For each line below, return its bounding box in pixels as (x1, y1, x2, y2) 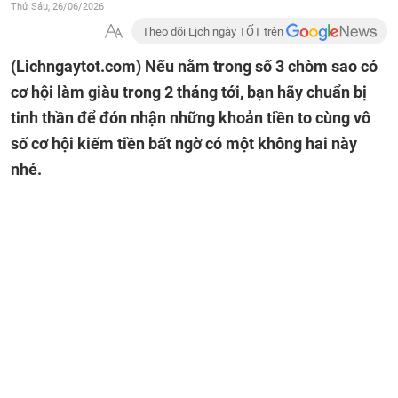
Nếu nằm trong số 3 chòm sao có (145, 57, 378, 76)
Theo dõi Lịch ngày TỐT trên (142, 25, 287, 38)
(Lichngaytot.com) (11, 57, 145, 76)
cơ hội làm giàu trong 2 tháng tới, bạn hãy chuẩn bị (11, 83, 367, 101)
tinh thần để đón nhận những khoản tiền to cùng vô (11, 108, 370, 127)
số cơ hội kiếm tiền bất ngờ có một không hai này (11, 134, 357, 153)
